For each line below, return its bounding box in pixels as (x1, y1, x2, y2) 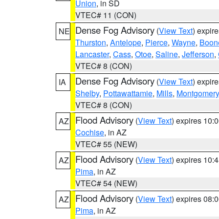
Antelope (110, 37, 141, 48)
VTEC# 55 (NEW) (75, 138, 137, 150)
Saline (155, 48, 178, 60)
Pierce (145, 37, 168, 48)
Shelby (75, 88, 99, 99)
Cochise (75, 127, 104, 138)
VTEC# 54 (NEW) (75, 177, 137, 189)
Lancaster (75, 48, 109, 60)
